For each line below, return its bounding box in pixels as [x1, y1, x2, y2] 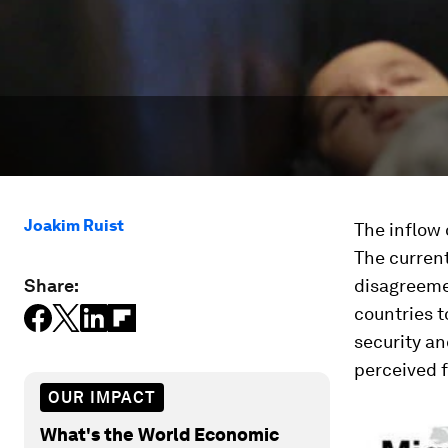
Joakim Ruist [24, 216, 124, 235]
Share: [24, 275, 79, 296]
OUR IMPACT [48, 387, 156, 407]
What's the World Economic [40, 423, 279, 445]
